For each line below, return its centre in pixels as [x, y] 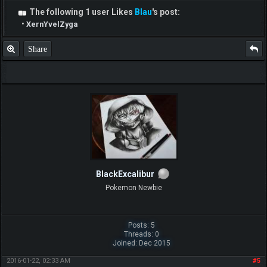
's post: [166, 12]
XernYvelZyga [52, 24]
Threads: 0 [141, 235]
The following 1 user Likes [82, 12]
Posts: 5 [141, 226]
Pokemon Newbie [133, 188]
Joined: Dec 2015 [141, 243]
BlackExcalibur [125, 174]
